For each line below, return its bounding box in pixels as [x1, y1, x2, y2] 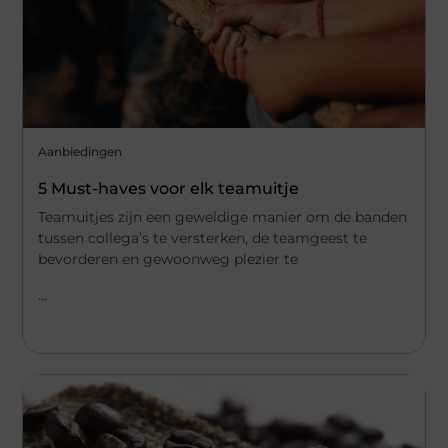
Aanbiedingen [38, 144, 123, 160]
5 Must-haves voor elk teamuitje [38, 179, 300, 199]
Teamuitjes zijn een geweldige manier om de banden [38, 208, 408, 227]
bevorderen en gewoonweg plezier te [38, 250, 299, 269]
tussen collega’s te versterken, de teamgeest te [38, 229, 368, 248]
